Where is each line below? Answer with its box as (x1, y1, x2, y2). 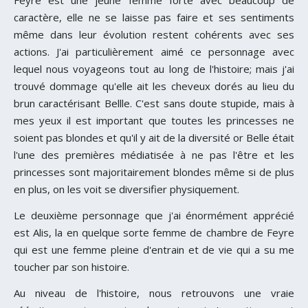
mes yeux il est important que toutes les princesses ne (14, 113, 294, 127)
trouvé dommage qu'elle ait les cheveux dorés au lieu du (14, 78, 294, 93)
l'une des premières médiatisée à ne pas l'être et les (14, 147, 294, 162)
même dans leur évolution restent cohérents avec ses (14, 27, 294, 41)
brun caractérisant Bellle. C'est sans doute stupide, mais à (14, 96, 294, 110)
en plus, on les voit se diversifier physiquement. (14, 181, 239, 196)
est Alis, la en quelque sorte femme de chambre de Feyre (14, 225, 294, 239)
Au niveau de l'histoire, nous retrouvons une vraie (14, 285, 294, 300)
